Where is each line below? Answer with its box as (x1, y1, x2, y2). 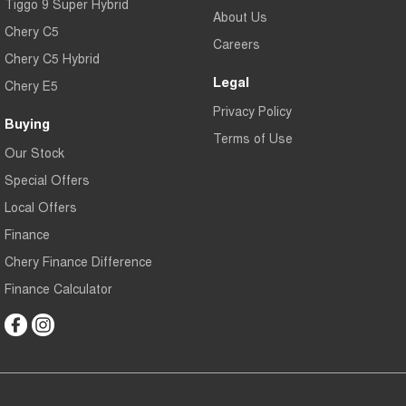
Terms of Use (212, 129, 293, 148)
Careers (212, 34, 260, 53)
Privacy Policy (212, 101, 292, 121)
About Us (212, 7, 267, 26)
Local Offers (5, 198, 77, 217)
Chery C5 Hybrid (5, 49, 100, 68)
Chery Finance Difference (5, 252, 152, 271)
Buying (5, 113, 50, 134)
